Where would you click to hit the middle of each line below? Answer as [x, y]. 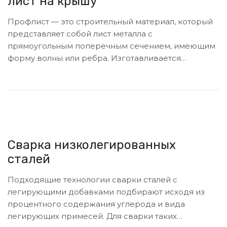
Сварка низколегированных [92, 145]
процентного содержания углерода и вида [96, 204]
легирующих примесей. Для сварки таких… [95, 216]
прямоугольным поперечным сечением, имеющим [111, 46]
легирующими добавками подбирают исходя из [106, 192]
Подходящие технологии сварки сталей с [92, 180]
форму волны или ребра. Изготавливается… [97, 58]
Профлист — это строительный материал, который [110, 22]
